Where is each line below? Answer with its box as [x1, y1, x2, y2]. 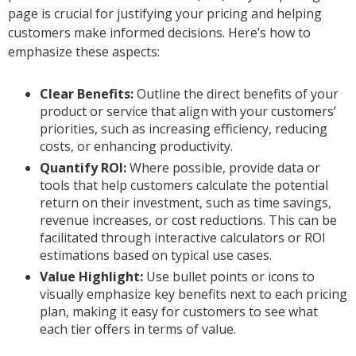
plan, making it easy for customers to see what [40, 303, 318, 321]
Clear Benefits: [40, 85, 133, 103]
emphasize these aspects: [8, 43, 160, 61]
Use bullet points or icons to [143, 268, 315, 286]
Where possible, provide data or [126, 159, 320, 177]
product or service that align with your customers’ [40, 103, 336, 121]
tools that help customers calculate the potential [40, 176, 328, 195]
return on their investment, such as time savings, [40, 194, 331, 212]
